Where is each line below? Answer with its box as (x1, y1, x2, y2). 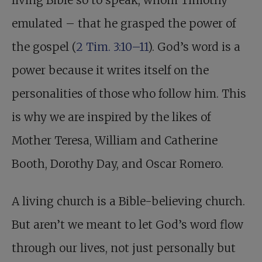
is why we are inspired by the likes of (12, 110, 211, 125)
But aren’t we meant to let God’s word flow (12, 218, 243, 232)
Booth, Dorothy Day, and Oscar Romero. (12, 157, 223, 171)
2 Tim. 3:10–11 (76, 40, 148, 54)
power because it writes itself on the (12, 63, 209, 78)
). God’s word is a (148, 40, 240, 54)
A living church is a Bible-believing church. (12, 194, 245, 209)
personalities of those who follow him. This (12, 87, 246, 101)
